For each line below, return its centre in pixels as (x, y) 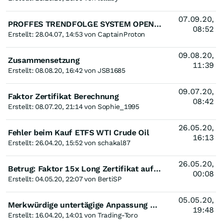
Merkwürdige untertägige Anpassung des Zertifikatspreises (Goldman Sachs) (154, 205)
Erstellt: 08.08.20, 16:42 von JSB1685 (67, 70)
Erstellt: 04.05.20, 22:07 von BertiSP (65, 179)
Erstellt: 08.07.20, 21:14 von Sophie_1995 (74, 107)
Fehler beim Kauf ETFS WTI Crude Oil (79, 133)
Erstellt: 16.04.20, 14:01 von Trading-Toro (73, 215)
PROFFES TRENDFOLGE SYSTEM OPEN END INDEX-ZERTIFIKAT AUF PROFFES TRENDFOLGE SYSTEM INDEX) (158, 24)
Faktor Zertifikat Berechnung (63, 96)
